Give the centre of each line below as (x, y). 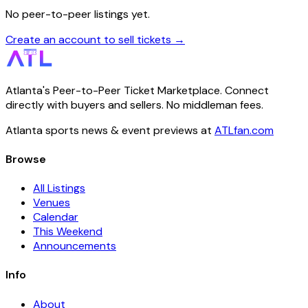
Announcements (75, 246)
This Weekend (68, 232)
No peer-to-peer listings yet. (78, 14)
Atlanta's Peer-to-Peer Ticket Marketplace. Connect (137, 90)
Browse (26, 159)
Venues (52, 203)
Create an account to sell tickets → (95, 39)
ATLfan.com (244, 130)
